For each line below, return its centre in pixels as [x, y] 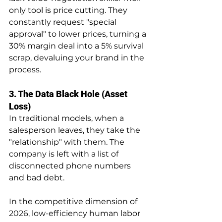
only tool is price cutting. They [69, 10]
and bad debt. [37, 177]
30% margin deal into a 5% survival [77, 46]
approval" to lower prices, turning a [79, 34]
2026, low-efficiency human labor [76, 213]
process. [25, 69]
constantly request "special [64, 22]
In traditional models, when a [67, 118]
